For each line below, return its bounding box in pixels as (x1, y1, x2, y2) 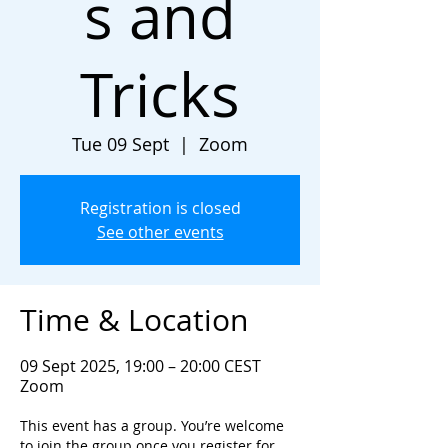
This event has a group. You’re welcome (20, 416, 284, 435)
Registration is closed (79, 197, 241, 219)
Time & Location (20, 300, 248, 340)
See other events (96, 221, 224, 243)
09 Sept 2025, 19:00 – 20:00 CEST (20, 355, 261, 377)
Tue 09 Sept (72, 132, 169, 156)
